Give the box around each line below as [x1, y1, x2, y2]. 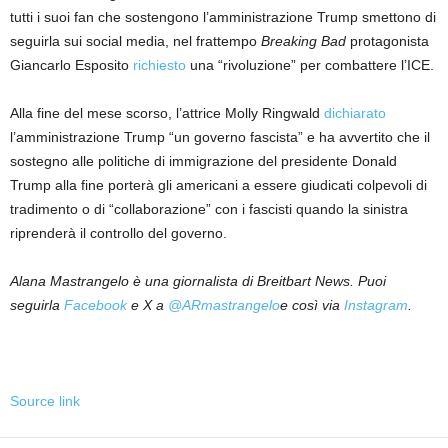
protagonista [346, 33, 429, 50]
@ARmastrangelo [168, 297, 280, 314]
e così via [280, 297, 344, 314]
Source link [10, 393, 80, 410]
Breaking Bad [261, 33, 346, 50]
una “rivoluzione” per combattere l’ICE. [186, 57, 434, 74]
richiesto [133, 57, 186, 74]
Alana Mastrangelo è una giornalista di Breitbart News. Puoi [10, 273, 386, 290]
